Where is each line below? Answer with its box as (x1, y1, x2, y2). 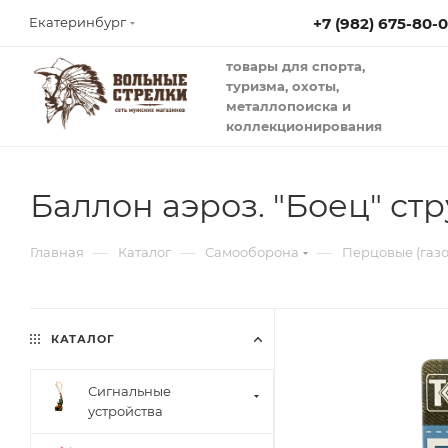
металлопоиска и (226, 98, 351, 114)
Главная (30, 244, 84, 260)
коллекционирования (226, 118, 382, 134)
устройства (88, 403, 163, 419)
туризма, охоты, (226, 78, 343, 94)
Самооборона (205, 244, 299, 260)
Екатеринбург (29, 14, 126, 30)
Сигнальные (88, 383, 171, 399)
